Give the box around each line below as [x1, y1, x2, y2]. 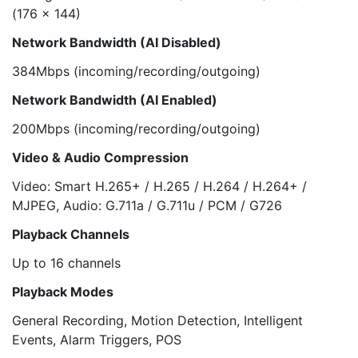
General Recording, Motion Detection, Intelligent [12, 312, 303, 328]
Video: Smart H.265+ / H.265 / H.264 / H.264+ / [12, 178, 307, 194]
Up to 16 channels [12, 255, 121, 271]
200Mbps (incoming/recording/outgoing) [12, 121, 261, 137]
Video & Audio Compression [12, 149, 189, 165]
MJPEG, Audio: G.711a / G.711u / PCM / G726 [12, 197, 282, 213]
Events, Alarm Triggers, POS [12, 332, 181, 348]
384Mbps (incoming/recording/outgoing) [12, 63, 261, 79]
